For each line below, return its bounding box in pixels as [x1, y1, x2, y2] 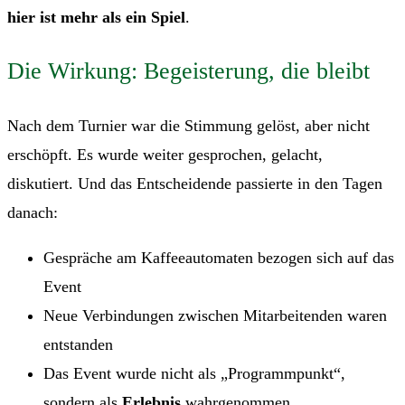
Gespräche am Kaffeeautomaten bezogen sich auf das [43, 249, 394, 268]
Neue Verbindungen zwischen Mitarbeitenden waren [43, 306, 387, 325]
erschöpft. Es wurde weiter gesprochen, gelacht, [7, 146, 323, 165]
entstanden [43, 335, 113, 354]
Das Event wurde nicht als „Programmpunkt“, [43, 364, 345, 383]
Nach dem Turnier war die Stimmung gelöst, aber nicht [7, 117, 370, 136]
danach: [7, 203, 58, 222]
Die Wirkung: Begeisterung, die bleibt [7, 58, 370, 85]
